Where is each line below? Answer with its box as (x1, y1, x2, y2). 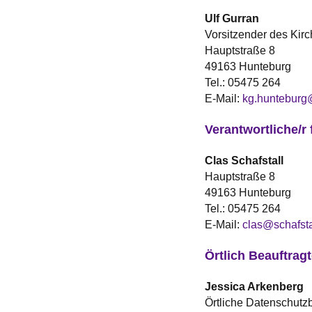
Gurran (221, 13, 259, 25)
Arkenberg (247, 281, 304, 293)
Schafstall (231, 155, 283, 167)
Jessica (204, 281, 245, 293)
